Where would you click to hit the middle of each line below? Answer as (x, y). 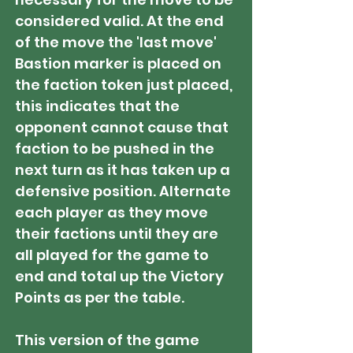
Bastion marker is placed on (118, 63)
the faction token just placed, (124, 85)
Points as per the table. (100, 297)
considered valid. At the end (119, 21)
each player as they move (111, 212)
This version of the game (107, 340)
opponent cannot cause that (122, 127)
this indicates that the (97, 106)
